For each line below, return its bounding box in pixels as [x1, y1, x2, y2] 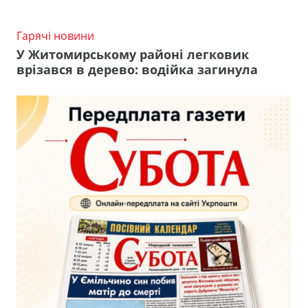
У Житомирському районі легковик [16, 45, 249, 63]
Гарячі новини [16, 27, 94, 43]
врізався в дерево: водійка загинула [16, 60, 258, 78]
